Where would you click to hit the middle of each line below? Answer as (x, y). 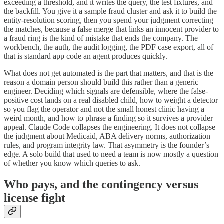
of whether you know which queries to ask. (72, 163)
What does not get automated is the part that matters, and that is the (109, 73)
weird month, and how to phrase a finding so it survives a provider (108, 118)
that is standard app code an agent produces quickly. (86, 56)
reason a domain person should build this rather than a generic (101, 82)
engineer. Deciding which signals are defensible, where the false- (106, 91)
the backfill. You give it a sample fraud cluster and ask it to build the (110, 11)
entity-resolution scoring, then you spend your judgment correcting (109, 20)
